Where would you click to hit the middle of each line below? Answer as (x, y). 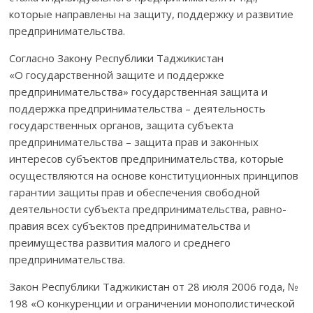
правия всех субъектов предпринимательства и (130, 225)
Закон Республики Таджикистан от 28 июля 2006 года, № (154, 286)
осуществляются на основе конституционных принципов (154, 175)
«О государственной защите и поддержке (117, 74)
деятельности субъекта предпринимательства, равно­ (148, 209)
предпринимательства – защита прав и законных (134, 141)
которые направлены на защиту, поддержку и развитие (152, 14)
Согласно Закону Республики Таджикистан (117, 58)
